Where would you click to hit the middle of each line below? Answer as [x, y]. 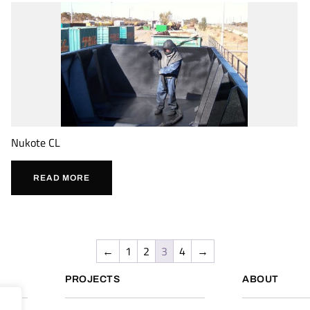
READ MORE [62, 177]
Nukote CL [36, 142]
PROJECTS [92, 280]
